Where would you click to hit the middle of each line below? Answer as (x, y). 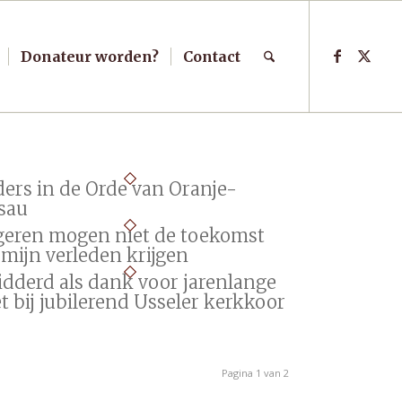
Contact (211, 57)
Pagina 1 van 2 (255, 373)
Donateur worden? (89, 57)
